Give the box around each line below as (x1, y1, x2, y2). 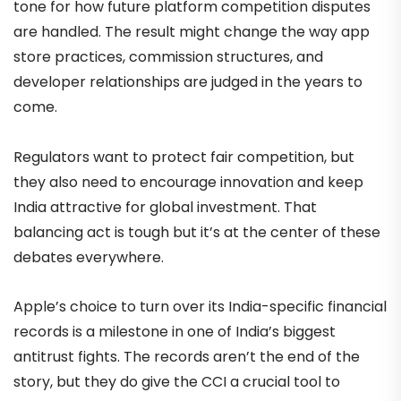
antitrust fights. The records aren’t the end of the (13, 346, 360, 367)
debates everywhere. (13, 246, 164, 268)
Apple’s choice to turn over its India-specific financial (13, 295, 387, 317)
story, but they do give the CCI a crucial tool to (13, 371, 340, 392)
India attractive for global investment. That (13, 196, 317, 218)
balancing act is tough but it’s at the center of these (13, 221, 380, 243)
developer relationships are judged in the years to (13, 72, 363, 93)
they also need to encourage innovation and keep (13, 171, 363, 192)
